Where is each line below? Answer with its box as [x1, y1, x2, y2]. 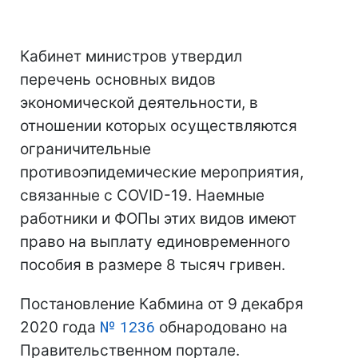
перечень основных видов [20, 70, 216, 89]
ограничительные [20, 140, 151, 159]
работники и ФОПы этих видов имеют [20, 209, 296, 229]
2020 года [20, 318, 100, 337]
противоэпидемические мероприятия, [20, 163, 304, 182]
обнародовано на [155, 318, 288, 337]
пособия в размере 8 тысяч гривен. [20, 256, 285, 275]
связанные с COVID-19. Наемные [20, 186, 265, 205]
